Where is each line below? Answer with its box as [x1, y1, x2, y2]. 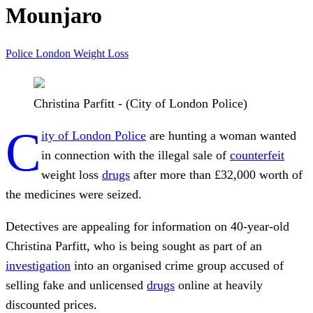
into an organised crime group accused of [71, 258, 284, 272]
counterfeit [230, 147, 284, 162]
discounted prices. [6, 297, 97, 312]
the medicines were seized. [6, 187, 142, 201]
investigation [6, 258, 71, 272]
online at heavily [175, 277, 263, 292]
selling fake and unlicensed [6, 277, 147, 292]
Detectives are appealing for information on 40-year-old [6, 219, 289, 233]
